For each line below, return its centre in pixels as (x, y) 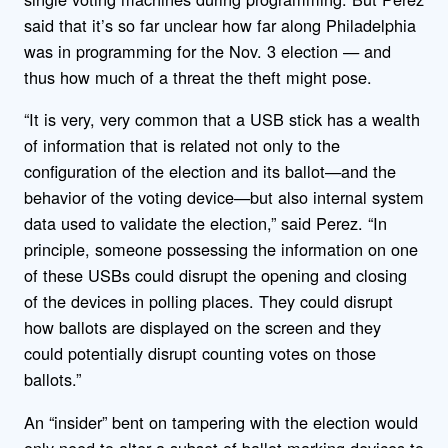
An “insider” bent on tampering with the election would (221, 421)
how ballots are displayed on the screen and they (202, 327)
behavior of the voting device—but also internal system (224, 197)
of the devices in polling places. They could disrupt (208, 301)
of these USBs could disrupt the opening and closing (215, 275)
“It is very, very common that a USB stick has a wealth (222, 119)
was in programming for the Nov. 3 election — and (207, 51)
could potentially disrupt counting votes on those (200, 353)
